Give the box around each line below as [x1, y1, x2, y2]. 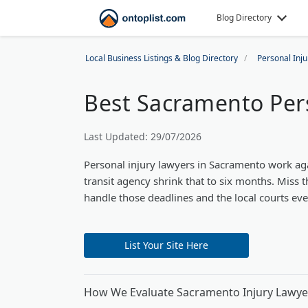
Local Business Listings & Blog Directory [85, 52, 238, 64]
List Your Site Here [124, 239, 208, 252]
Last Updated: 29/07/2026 [84, 130, 201, 143]
